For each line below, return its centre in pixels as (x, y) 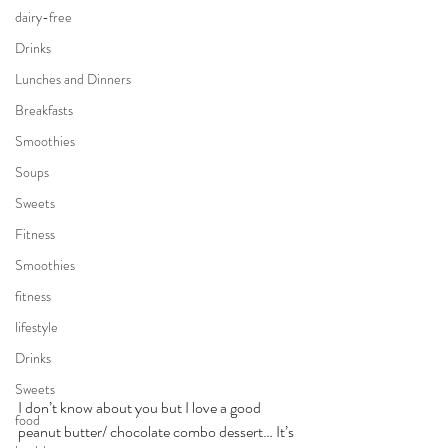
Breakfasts (44, 110)
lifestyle (36, 327)
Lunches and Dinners (73, 79)
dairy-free (43, 17)
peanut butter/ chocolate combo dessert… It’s (157, 431)
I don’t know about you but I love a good (141, 407)
